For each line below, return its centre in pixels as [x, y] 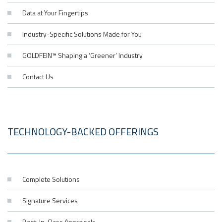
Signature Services [50, 200]
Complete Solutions [51, 179]
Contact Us [38, 76]
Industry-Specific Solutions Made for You [82, 34]
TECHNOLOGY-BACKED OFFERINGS [83, 131]
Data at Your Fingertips [55, 12]
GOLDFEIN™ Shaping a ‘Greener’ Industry [83, 55]
